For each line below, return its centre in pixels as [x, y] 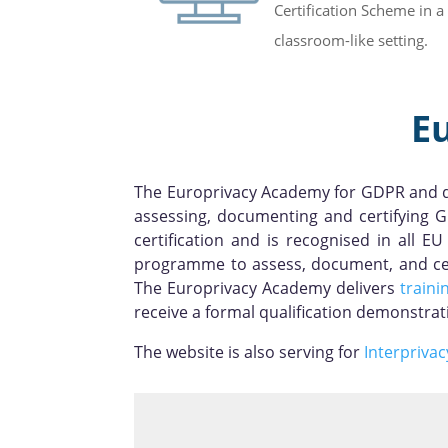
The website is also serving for [249, 351]
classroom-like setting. [350, 39]
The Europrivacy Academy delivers [267, 287]
